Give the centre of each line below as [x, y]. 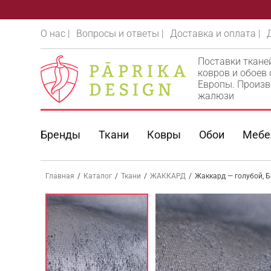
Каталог [98, 176]
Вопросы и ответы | [120, 34]
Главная [60, 176]
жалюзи [216, 96]
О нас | [56, 34]
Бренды [61, 135]
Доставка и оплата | [216, 34]
